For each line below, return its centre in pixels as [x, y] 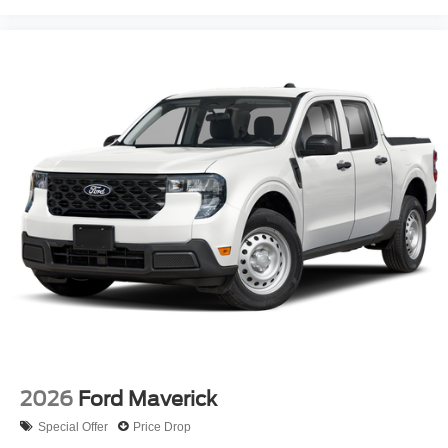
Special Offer [73, 426]
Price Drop [162, 426]
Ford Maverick [147, 399]
